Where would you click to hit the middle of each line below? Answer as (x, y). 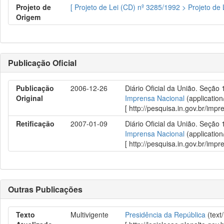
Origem (28, 17)
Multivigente (90, 214)
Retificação (35, 123)
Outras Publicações (45, 189)
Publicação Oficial (42, 63)
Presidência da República (165, 214)
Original (29, 98)
